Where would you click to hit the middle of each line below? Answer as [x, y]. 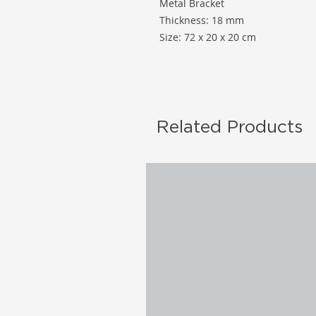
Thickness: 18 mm [202, 20]
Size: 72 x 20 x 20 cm [208, 37]
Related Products [230, 126]
